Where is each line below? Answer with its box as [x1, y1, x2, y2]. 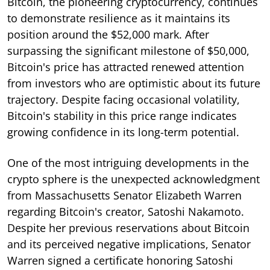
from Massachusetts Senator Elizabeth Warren [7, 187, 242, 202]
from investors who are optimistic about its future [7, 75, 260, 90]
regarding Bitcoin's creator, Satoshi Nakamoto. [7, 204, 244, 219]
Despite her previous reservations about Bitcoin [7, 220, 250, 235]
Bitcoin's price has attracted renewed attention [7, 59, 244, 74]
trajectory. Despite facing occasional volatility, [7, 92, 240, 107]
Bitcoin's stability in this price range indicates [7, 108, 237, 123]
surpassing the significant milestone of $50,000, [7, 43, 250, 58]
